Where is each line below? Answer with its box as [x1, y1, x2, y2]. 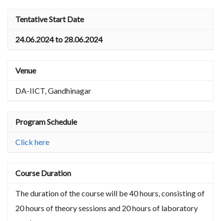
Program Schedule [15, 117, 77, 127]
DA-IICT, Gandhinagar [15, 86, 91, 96]
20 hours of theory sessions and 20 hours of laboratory [15, 203, 198, 213]
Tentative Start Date [15, 14, 84, 24]
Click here [15, 137, 49, 147]
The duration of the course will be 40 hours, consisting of [15, 188, 205, 198]
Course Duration [15, 168, 71, 178]
